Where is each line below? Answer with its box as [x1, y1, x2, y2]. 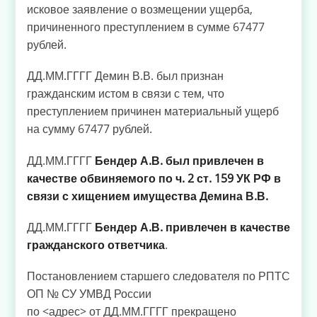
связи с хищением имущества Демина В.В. [27, 188, 268, 204]
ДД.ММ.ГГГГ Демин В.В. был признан [27, 68, 224, 84]
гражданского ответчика [27, 236, 165, 253]
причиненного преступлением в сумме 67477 [27, 19, 265, 35]
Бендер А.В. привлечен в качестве [95, 219, 290, 235]
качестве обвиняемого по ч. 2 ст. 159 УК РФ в [27, 170, 281, 186]
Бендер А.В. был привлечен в [95, 152, 264, 168]
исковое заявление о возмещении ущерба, [27, 1, 253, 18]
